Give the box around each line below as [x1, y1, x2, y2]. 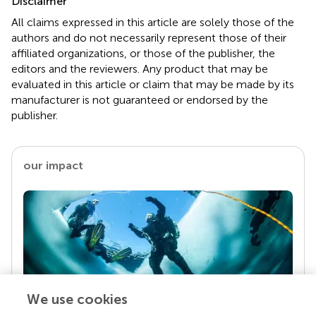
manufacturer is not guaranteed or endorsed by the [11, 92, 268, 107]
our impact [23, 158, 83, 172]
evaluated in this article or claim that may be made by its [11, 77, 294, 91]
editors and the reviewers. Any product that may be [11, 61, 268, 75]
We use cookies [27, 291, 128, 308]
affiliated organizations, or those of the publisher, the [11, 46, 275, 60]
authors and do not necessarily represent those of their [11, 30, 286, 44]
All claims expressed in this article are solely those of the [11, 15, 294, 29]
